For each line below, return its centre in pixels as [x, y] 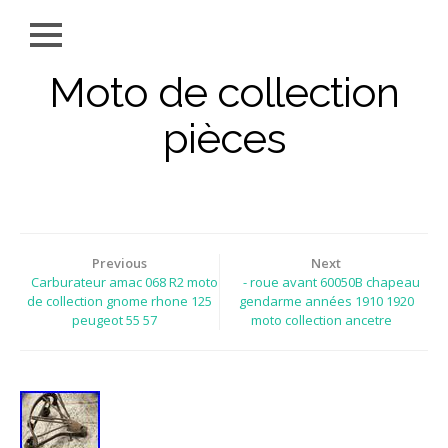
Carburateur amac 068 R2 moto [124, 281]
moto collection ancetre [321, 319]
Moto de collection [224, 93]
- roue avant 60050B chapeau [331, 281]
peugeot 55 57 [114, 319]
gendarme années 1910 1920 [326, 300]
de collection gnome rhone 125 [119, 300]
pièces [224, 139]
